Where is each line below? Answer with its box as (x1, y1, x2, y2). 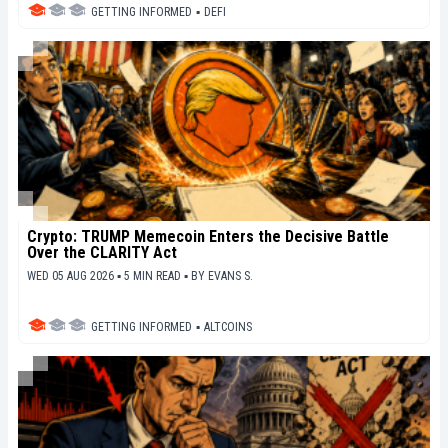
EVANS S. (208, 268, 253, 283)
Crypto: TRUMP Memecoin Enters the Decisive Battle (27, 226, 389, 246)
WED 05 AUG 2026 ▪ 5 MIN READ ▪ (27, 268, 191, 283)
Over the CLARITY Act (27, 242, 177, 262)
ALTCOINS (204, 319, 252, 334)
